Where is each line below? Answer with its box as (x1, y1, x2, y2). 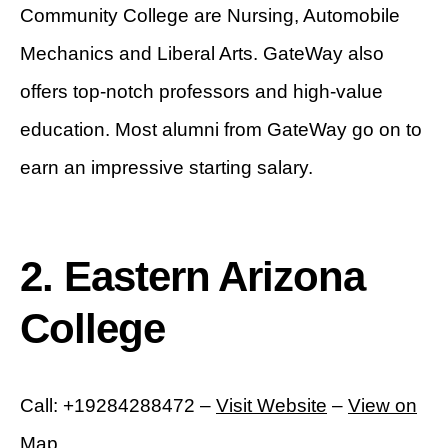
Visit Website (216, 395, 327, 417)
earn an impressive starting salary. (20, 157, 313, 179)
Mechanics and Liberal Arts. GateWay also (20, 43, 384, 65)
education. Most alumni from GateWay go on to (20, 119, 422, 141)
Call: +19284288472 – (20, 395, 216, 417)
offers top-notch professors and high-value (20, 81, 383, 103)
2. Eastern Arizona (20, 253, 366, 301)
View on (348, 395, 417, 417)
